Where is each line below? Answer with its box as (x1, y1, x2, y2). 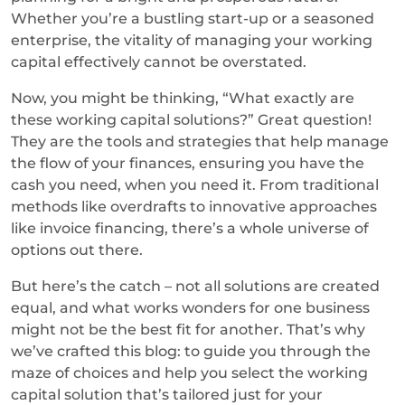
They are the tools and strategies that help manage (11, 132, 389, 150)
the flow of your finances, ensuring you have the (11, 154, 364, 172)
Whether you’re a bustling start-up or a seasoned (11, 9, 374, 27)
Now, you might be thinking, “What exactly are (11, 89, 354, 107)
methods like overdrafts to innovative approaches (11, 197, 377, 215)
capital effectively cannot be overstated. (11, 52, 310, 71)
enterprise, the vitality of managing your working (11, 31, 372, 49)
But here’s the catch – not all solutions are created (11, 277, 380, 295)
